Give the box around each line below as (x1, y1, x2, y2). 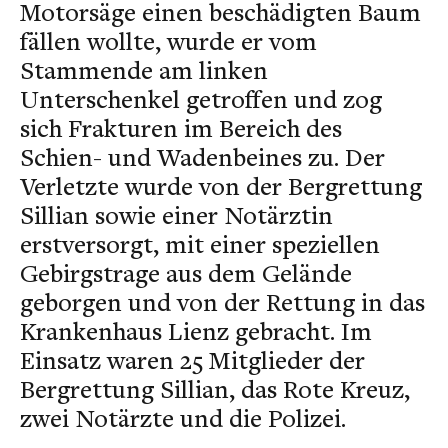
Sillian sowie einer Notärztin (20, 198, 333, 231)
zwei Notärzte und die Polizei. (20, 401, 346, 434)
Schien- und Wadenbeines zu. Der (20, 140, 385, 173)
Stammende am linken (20, 53, 268, 86)
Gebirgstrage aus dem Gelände (20, 256, 352, 289)
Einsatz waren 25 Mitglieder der (20, 343, 365, 376)
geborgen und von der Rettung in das (20, 285, 425, 318)
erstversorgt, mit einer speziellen (20, 227, 380, 260)
